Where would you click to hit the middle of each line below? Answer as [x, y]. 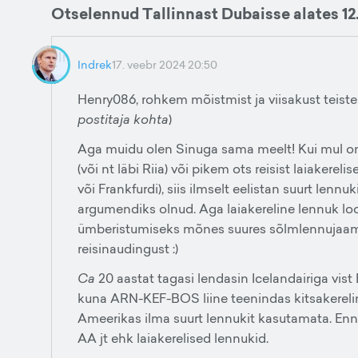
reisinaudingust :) [128, 249]
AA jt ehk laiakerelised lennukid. [173, 338]
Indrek [95, 64]
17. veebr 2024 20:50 [165, 64]
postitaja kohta [123, 119]
